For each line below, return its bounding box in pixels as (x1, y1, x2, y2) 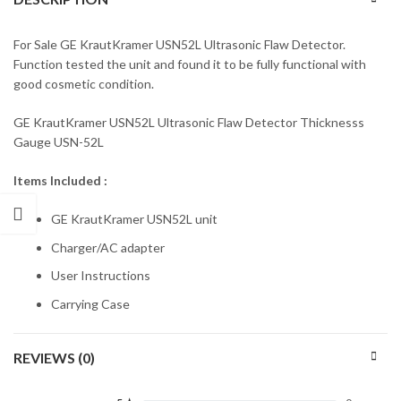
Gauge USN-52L (13, 134, 104, 150)
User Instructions (51, 268, 150, 284)
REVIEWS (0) (13, 348, 95, 366)
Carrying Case (51, 295, 130, 311)
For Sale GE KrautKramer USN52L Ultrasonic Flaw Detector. (13, 37, 346, 53)
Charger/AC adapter (51, 239, 165, 255)
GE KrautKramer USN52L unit (51, 211, 218, 227)
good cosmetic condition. (13, 76, 154, 92)
